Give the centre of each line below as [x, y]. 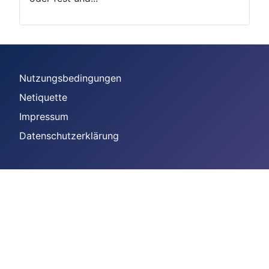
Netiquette [43, 97]
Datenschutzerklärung [69, 136]
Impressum [44, 116]
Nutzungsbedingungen [70, 78]
